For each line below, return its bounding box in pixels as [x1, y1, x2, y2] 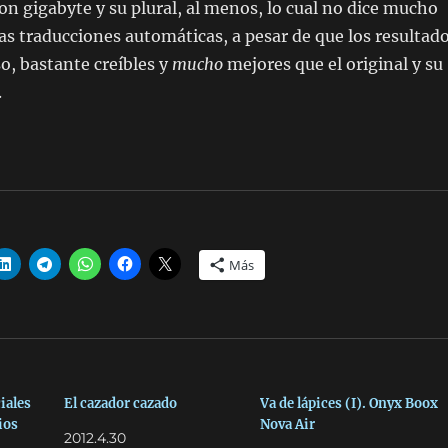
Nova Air [259, 416, 315, 433]
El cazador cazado [64, 395, 178, 412]
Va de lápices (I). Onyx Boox [259, 395, 438, 412]
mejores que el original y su [222, 54, 443, 74]
